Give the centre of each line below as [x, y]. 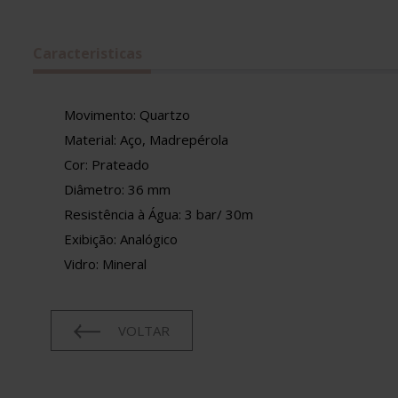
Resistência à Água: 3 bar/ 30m [159, 214]
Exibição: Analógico [121, 239]
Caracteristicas [88, 53]
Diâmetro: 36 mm [117, 189]
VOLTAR [144, 331]
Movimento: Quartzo [127, 115]
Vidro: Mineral [105, 264]
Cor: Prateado [107, 164]
